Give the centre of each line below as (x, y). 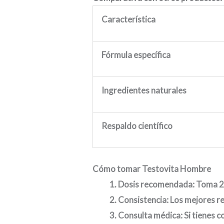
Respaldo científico (137, 126)
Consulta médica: (151, 215)
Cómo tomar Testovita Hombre (152, 168)
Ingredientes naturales (144, 90)
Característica (129, 19)
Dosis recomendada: (157, 184)
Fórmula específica (136, 55)
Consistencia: (144, 199)
